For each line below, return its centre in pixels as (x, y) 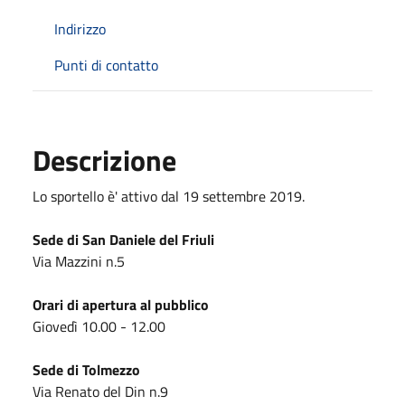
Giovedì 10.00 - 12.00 (99, 326)
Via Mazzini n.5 (79, 261)
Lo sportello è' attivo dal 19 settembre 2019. (169, 196)
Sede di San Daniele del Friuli (123, 239)
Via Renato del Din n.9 (100, 391)
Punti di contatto (106, 65)
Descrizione (104, 160)
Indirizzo (80, 28)
